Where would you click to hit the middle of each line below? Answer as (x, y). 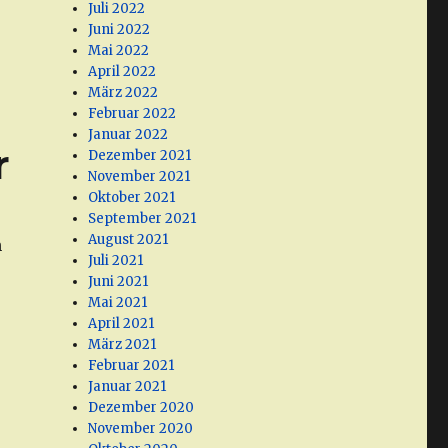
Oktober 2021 (132, 198)
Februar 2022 (132, 114)
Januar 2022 (128, 135)
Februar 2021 (131, 366)
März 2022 (123, 93)
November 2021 (139, 177)
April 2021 (121, 324)
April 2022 (122, 72)
